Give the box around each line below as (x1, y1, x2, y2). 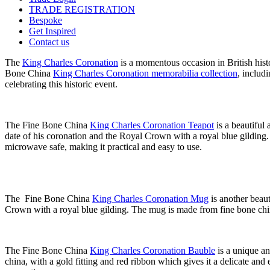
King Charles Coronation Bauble (90, 245, 215, 256)
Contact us (29, 36, 69, 47)
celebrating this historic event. (5, 78, 118, 89)
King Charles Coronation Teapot (90, 119, 214, 130)
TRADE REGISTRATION (29, 4, 135, 14)
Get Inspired (29, 25, 76, 36)
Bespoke (29, 14, 62, 25)
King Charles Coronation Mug (92, 193, 209, 204)
